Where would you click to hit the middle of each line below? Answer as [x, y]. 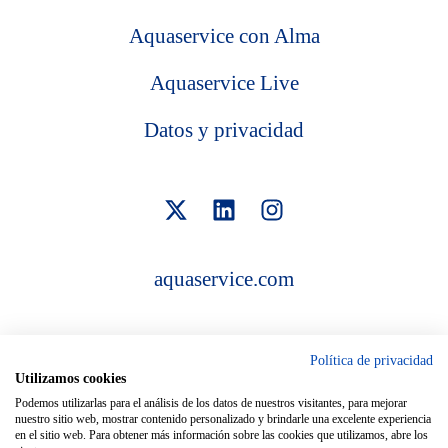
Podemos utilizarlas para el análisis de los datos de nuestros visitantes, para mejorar [211, 403]
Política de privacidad [371, 360]
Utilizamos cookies [70, 378]
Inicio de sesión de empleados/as [224, 388]
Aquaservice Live [224, 83]
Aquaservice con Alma [224, 36]
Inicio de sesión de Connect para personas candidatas [224, 412]
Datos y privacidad [224, 130]
